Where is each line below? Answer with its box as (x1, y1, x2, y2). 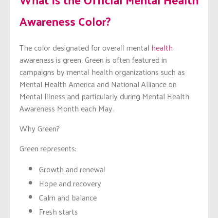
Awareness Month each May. (19, 101, 114, 115)
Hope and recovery (39, 176, 101, 190)
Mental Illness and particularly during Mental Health (19, 89, 189, 103)
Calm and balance (39, 190, 97, 204)
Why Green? (19, 121, 60, 135)
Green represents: (19, 141, 76, 155)
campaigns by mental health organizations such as (19, 64, 185, 79)
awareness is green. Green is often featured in (19, 52, 167, 67)
